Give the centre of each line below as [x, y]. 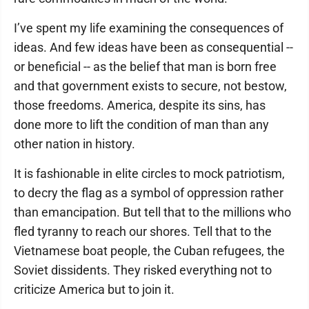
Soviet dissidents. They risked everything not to [143, 270]
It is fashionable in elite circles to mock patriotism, [149, 173]
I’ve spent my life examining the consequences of [149, 28]
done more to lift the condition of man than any [141, 124]
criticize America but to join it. [94, 289]
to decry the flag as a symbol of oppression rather [149, 193]
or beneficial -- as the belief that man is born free [145, 67]
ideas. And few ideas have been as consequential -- [153, 47]
